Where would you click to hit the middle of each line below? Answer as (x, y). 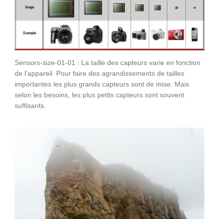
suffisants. (30, 106)
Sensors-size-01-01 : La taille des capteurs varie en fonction (108, 63)
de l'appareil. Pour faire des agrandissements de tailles (99, 74)
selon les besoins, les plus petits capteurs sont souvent (99, 95)
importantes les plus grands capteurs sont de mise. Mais (102, 84)
